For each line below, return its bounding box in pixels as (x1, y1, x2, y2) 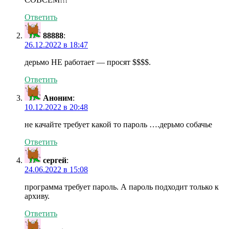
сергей (43, 156, 66, 165)
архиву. (25, 192, 50, 201)
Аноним (43, 94, 73, 103)
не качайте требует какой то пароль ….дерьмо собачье (25, 120, 212, 129)
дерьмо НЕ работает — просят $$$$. (25, 58, 151, 67)
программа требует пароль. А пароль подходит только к (25, 182, 219, 192)
